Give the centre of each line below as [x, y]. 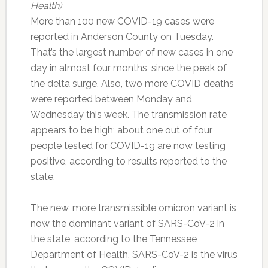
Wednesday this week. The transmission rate [128, 114]
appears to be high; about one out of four [121, 130]
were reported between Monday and [111, 99]
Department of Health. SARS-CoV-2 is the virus [134, 254]
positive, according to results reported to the [128, 161]
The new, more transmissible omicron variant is [133, 208]
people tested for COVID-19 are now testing [128, 145]
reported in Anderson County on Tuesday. [122, 36]
